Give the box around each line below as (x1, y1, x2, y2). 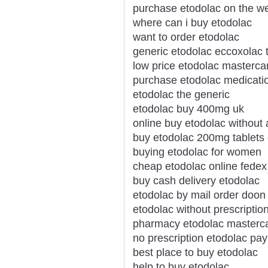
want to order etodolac (133, 31, 239, 43)
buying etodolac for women (133, 145, 261, 158)
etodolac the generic (133, 88, 230, 100)
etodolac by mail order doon (133, 188, 266, 201)
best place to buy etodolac (133, 246, 258, 258)
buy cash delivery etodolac (133, 174, 260, 187)
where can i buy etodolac (133, 16, 252, 29)
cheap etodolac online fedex (133, 160, 267, 172)
